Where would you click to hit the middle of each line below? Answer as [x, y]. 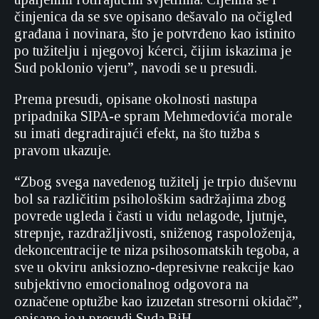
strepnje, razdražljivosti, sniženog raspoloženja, [155, 233]
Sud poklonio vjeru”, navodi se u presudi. [136, 68]
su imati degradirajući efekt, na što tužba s [137, 133]
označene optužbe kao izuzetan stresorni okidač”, [158, 301]
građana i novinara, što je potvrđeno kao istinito [155, 33]
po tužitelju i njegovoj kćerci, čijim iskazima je [153, 51]
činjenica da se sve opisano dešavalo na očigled [153, 16]
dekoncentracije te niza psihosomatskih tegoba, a [157, 250]
